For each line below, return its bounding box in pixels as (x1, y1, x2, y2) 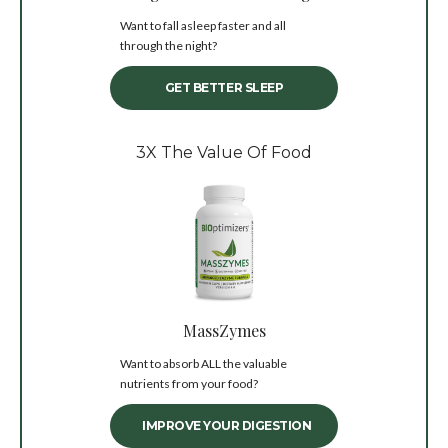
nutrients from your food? (120, 375, 258, 391)
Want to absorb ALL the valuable (120, 355, 287, 371)
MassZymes (182, 319, 266, 341)
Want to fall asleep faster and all (120, 18, 286, 34)
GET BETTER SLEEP (164, 80, 284, 96)
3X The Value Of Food (136, 143, 312, 163)
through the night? (120, 38, 217, 54)
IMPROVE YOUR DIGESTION (142, 417, 312, 433)
